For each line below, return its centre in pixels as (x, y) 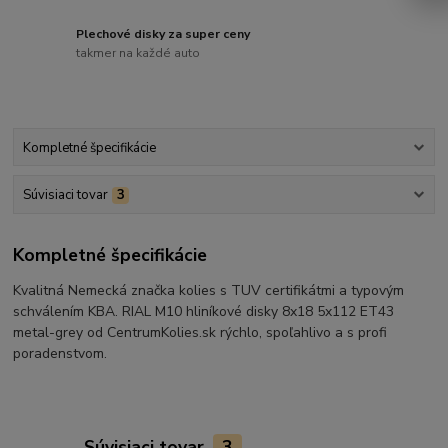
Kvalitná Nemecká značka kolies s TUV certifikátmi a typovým (209, 291)
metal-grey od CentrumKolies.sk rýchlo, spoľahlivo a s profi (200, 333)
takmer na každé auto (138, 53)
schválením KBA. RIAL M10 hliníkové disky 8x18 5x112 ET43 (204, 312)
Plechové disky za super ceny (163, 33)
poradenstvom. (60, 354)
